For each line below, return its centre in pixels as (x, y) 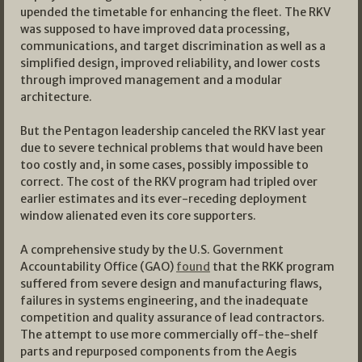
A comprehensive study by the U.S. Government (152, 250)
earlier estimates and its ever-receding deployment (164, 199)
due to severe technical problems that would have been (172, 148)
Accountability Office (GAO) (98, 267)
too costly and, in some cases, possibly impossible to (164, 165)
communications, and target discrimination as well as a (173, 46)
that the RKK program (272, 267)
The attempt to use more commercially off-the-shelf (169, 335)
